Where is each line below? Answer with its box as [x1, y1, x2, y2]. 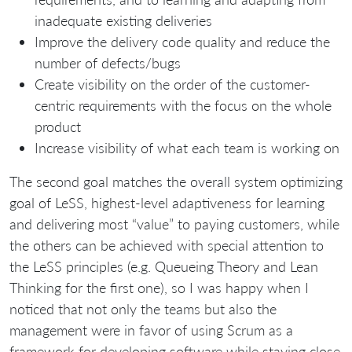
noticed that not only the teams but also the [9, 300, 277, 318]
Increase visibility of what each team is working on [35, 139, 339, 157]
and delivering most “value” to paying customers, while [9, 215, 339, 233]
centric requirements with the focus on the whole [35, 97, 332, 115]
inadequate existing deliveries [35, 12, 212, 30]
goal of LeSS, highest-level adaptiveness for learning [9, 194, 324, 212]
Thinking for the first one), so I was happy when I [9, 279, 309, 297]
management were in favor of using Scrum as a [9, 321, 293, 339]
